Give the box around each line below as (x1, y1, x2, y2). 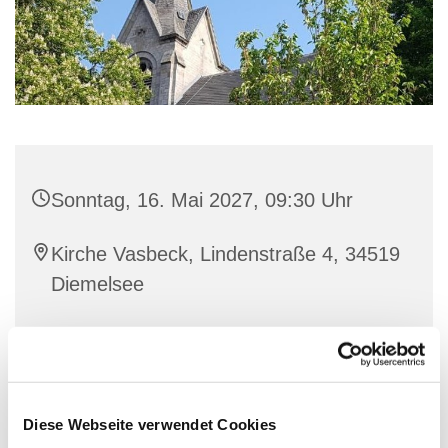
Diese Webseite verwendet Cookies (23, 415, 276, 433)
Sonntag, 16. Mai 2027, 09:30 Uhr (51, 189, 353, 212)
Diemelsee (51, 273, 144, 296)
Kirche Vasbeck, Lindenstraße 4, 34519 (51, 243, 400, 266)
